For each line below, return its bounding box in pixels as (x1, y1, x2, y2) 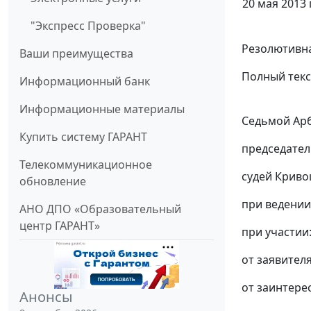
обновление (19, 173, 86, 189)
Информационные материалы (19, 101, 185, 117)
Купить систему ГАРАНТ (19, 128, 147, 144)
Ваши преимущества (19, 45, 133, 61)
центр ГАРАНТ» (19, 217, 100, 233)
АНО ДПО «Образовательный (19, 201, 181, 217)
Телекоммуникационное (19, 156, 152, 172)
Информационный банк (19, 73, 150, 89)
